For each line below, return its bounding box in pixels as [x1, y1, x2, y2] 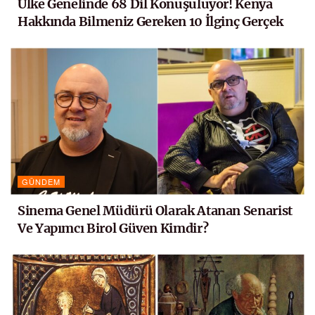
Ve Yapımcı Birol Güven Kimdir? [18, 219, 209, 236]
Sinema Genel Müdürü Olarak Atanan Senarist [18, 202, 292, 219]
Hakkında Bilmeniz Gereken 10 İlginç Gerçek [18, 13, 283, 30]
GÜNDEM [22, 175, 60, 187]
